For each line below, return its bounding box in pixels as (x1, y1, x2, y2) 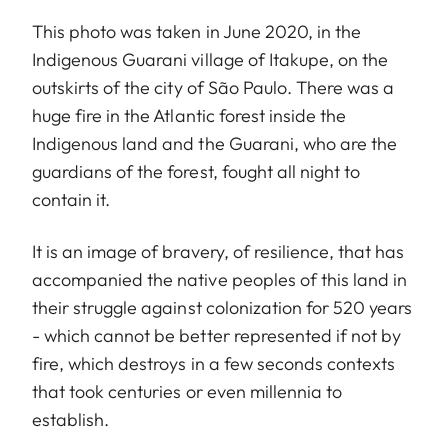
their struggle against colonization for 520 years (32, 296, 413, 320)
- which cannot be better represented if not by (32, 324, 402, 348)
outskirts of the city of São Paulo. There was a (32, 76, 395, 100)
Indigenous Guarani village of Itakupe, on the (32, 48, 389, 72)
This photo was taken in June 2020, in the (32, 20, 362, 44)
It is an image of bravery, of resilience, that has (32, 240, 405, 264)
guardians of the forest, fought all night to (32, 160, 361, 184)
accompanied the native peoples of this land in (32, 268, 408, 292)
